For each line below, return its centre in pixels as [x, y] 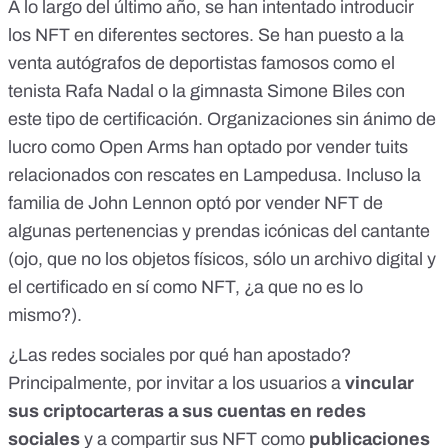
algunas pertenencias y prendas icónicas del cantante [219, 230]
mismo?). [45, 314]
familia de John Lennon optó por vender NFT [183, 202]
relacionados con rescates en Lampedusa [172, 174]
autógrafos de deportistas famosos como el [225, 62]
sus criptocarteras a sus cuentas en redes [187, 410]
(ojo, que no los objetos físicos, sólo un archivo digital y [222, 258]
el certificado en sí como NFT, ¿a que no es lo [185, 286]
